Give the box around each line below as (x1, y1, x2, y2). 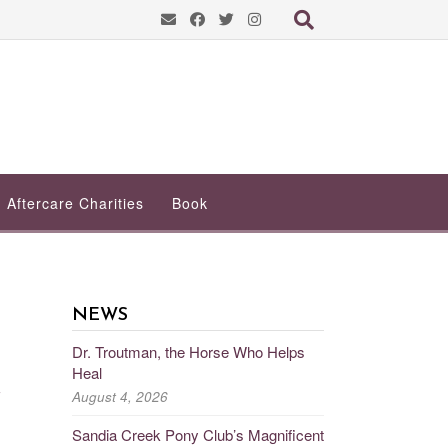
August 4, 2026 (71, 386, 168, 406)
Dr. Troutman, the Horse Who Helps (71, 340, 305, 362)
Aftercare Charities (7, 192, 144, 213)
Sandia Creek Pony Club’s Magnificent (71, 423, 324, 445)
